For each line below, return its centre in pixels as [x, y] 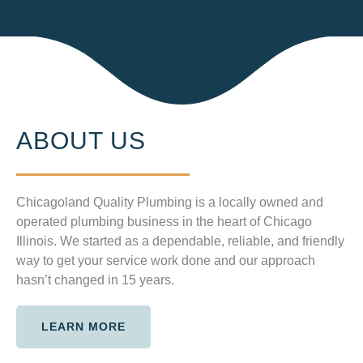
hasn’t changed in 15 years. [95, 280]
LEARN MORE [83, 327]
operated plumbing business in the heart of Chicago [164, 222]
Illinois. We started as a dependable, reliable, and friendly [180, 241]
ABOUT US [81, 141]
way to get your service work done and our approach [166, 261]
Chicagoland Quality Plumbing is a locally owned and [170, 202]
